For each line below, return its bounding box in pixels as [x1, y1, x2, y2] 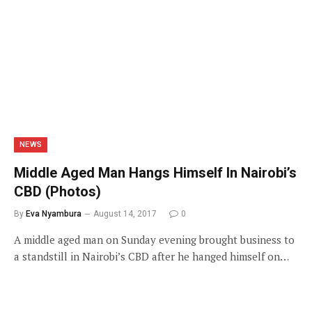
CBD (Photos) [14, 182, 101, 200]
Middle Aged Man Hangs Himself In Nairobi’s [14, 164, 297, 181]
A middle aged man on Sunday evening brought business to [14, 232, 295, 247]
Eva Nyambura [26, 208, 81, 219]
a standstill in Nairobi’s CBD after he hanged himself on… [14, 249, 289, 263]
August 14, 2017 [93, 208, 157, 219]
